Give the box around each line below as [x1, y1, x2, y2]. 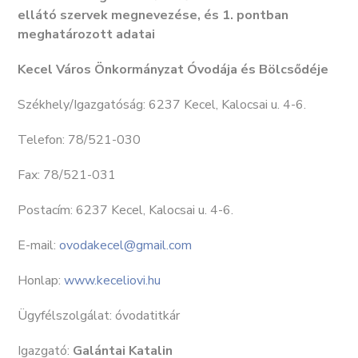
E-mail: [18, 237, 59, 254]
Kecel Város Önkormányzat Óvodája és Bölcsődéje [18, 61, 328, 78]
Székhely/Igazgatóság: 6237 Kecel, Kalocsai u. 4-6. [18, 96, 306, 113]
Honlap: [18, 272, 64, 289]
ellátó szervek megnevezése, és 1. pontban [18, 6, 288, 24]
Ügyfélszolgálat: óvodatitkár [18, 307, 180, 324]
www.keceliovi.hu [64, 272, 161, 289]
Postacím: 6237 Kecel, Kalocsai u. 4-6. [18, 201, 233, 219]
